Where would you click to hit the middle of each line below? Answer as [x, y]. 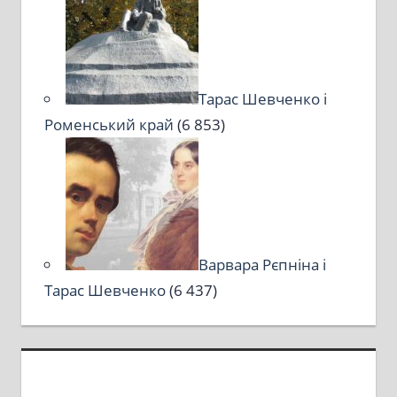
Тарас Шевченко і [262, 98]
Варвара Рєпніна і [262, 264]
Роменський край [109, 124]
